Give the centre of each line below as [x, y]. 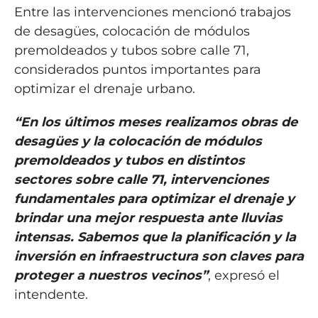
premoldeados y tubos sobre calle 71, [131, 51]
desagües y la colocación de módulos [138, 142]
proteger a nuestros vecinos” [111, 276]
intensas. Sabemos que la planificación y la [155, 237]
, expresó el [243, 276]
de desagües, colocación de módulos [132, 32]
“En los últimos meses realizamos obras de [155, 122]
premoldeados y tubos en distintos [129, 161]
